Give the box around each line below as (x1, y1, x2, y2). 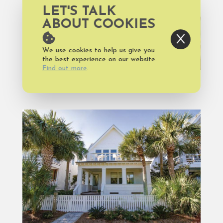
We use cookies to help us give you (42, 46, 155, 54)
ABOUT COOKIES (42, 17, 155, 31)
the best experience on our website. (42, 55, 157, 63)
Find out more (42, 64, 87, 72)
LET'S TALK (42, 4, 116, 18)
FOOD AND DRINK (62, 81, 161, 92)
